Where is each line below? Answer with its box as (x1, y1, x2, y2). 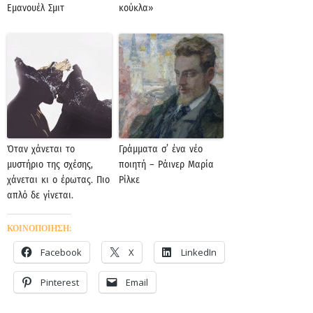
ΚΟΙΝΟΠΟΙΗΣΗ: (7, 222, 71, 234)
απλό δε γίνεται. (7, 189, 73, 202)
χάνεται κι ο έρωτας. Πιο (7, 174, 110, 187)
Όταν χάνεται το (7, 143, 75, 156)
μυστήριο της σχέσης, (7, 159, 93, 171)
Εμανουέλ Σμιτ (7, 2, 64, 15)
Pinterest (41, 276, 79, 289)
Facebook (41, 246, 82, 259)
